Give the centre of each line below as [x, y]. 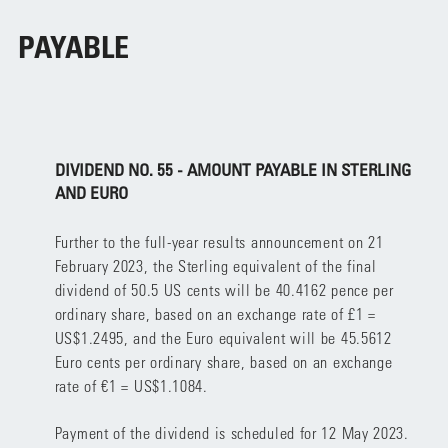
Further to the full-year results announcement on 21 [219, 241]
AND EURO [91, 193]
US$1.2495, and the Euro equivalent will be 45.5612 [223, 337]
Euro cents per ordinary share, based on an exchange [223, 361]
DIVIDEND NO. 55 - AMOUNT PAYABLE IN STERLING [232, 170]
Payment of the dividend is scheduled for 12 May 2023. [231, 432]
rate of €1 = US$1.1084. [131, 385]
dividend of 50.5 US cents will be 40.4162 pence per [224, 289]
